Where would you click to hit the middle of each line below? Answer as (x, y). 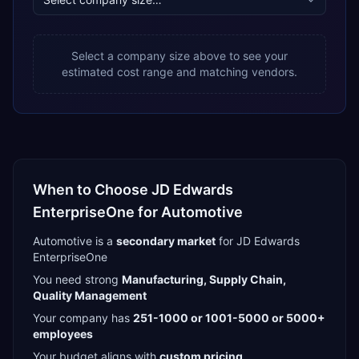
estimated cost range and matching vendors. (179, 72)
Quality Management (90, 295)
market (195, 241)
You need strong (76, 279)
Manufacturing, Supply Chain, (204, 279)
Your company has (81, 318)
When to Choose (92, 190)
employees (63, 334)
